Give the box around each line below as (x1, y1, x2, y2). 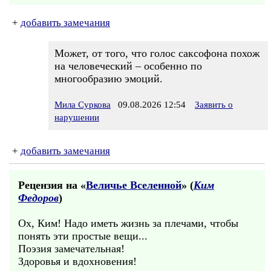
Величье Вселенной (86, 179, 181, 191)
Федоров (18, 192, 59, 204)
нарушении (54, 113, 99, 122)
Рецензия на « (18, 179, 86, 191)
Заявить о (195, 100, 233, 109)
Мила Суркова (54, 100, 111, 109)
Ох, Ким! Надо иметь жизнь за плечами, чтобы (18, 217, 238, 229)
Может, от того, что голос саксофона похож (54, 47, 260, 59)
